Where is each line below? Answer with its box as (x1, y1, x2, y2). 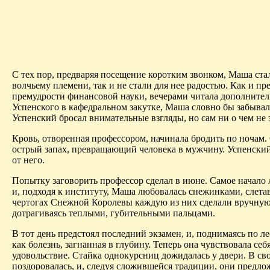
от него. (12, 154, 45, 165)
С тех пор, (12, 69, 54, 80)
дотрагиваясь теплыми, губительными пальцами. (12, 207, 215, 218)
